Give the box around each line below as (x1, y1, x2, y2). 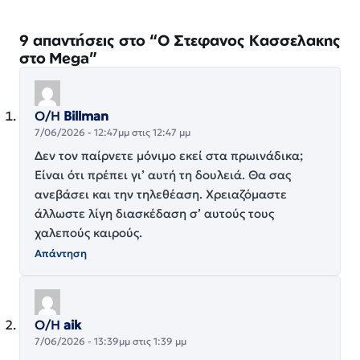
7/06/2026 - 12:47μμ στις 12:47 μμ (35, 125, 190, 138)
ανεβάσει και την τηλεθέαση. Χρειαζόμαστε (35, 186, 287, 202)
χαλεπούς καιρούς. (35, 224, 142, 240)
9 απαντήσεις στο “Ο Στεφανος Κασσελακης (19, 30, 341, 49)
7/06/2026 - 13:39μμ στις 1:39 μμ (35, 334, 186, 347)
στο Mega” (19, 47, 97, 67)
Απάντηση (35, 246, 87, 260)
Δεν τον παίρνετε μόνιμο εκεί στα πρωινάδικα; (35, 147, 303, 163)
